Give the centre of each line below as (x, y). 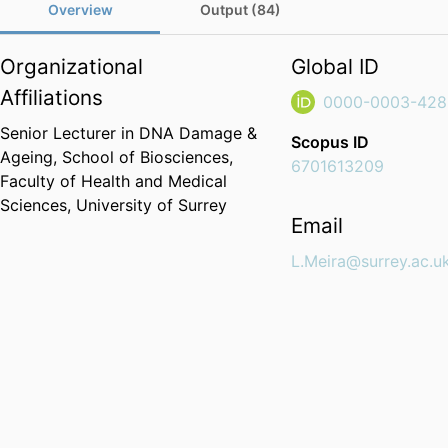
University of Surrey (151, 205)
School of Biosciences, (147, 157)
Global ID (335, 67)
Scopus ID (330, 142)
